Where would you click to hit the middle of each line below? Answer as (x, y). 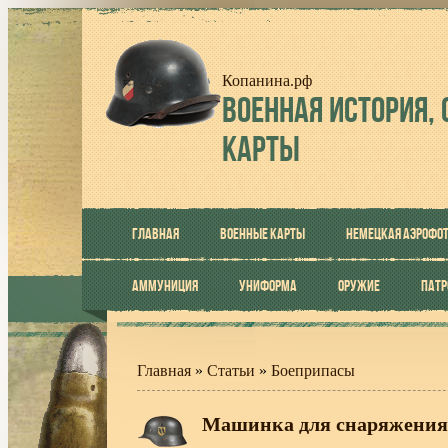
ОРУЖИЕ (359, 285)
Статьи (231, 370)
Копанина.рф (267, 80)
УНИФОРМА (268, 285)
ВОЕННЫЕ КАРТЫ (262, 233)
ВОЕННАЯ (272, 109)
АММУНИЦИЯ (165, 285)
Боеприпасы (313, 370)
